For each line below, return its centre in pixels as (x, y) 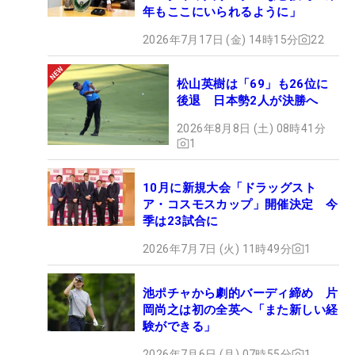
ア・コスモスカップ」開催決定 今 (240, 204)
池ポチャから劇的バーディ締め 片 (240, 293)
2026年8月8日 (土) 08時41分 (251, 128)
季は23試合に (181, 221)
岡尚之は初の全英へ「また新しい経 (240, 309)
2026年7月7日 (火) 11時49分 (217, 248)
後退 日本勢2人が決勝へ (248, 100)
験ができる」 (179, 326)
